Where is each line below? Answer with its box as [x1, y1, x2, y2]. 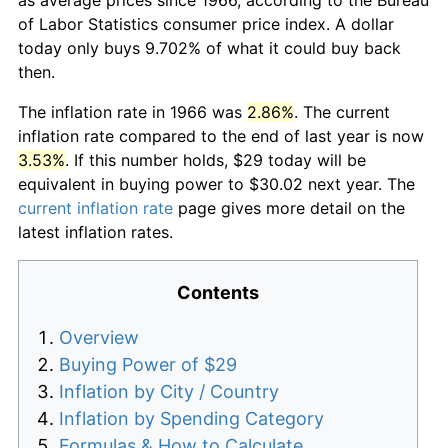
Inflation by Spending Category [59, 407, 324, 429]
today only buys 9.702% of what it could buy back [18, 37, 401, 58]
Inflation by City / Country [59, 380, 279, 402]
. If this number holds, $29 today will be [65, 149, 366, 170]
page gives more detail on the [173, 197, 405, 218]
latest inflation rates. [18, 221, 173, 242]
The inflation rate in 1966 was [18, 101, 247, 122]
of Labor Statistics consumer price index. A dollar [18, 13, 394, 34]
